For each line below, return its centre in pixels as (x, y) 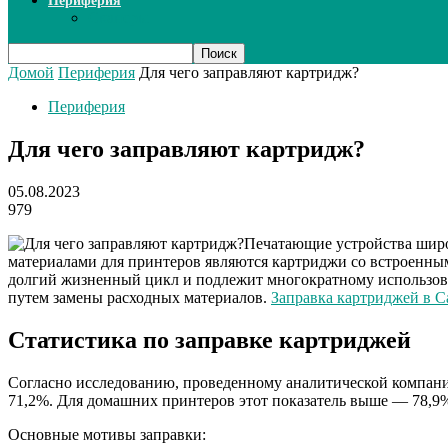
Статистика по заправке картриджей (209, 340)
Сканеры (118, 18)
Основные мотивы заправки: (107, 434)
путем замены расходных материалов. (139, 298)
